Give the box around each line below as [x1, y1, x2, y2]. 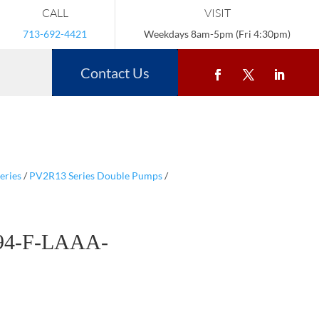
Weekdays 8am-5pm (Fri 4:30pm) [144, 28, 291, 40]
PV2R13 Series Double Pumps [28, 169, 162, 182]
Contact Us [80, 64, 150, 81]
